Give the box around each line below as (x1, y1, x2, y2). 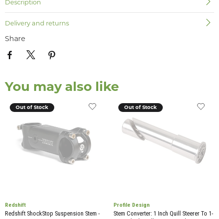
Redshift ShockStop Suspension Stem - (5, 210, 100, 218)
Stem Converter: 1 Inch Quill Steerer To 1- (113, 210, 213, 218)
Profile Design (113, 201, 150, 209)
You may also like (5, 78, 119, 94)
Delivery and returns (5, 19, 69, 27)
